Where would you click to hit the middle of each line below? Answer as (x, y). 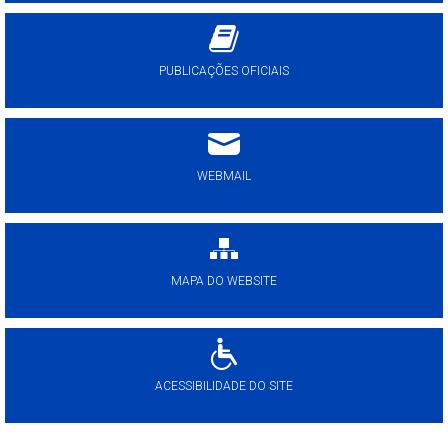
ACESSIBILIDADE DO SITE (224, 386)
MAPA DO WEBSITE (224, 281)
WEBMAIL (224, 176)
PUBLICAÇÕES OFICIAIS (224, 71)
